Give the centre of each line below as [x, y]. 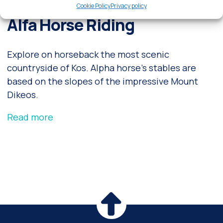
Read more [30, 117]
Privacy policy [128, 5]
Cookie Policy [93, 5]
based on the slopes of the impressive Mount [102, 81]
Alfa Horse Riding [70, 24]
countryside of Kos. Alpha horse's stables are [101, 67]
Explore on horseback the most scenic [88, 54]
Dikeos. [22, 94]
